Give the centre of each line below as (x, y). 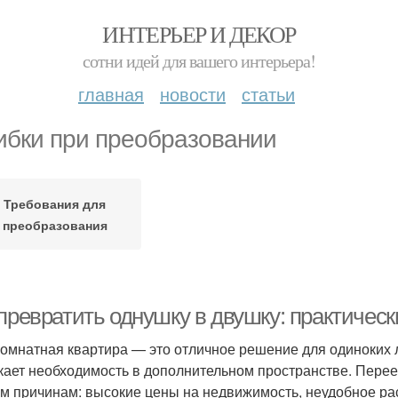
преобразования (55, 225)
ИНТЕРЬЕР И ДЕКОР (199, 34)
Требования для (55, 203)
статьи (268, 94)
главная (111, 94)
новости (193, 94)
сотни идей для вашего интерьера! (199, 61)
